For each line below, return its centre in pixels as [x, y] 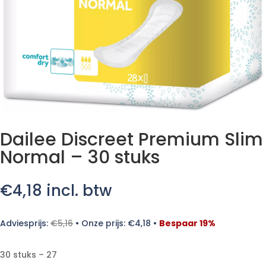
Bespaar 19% [187, 223]
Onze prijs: [104, 223]
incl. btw [79, 191]
